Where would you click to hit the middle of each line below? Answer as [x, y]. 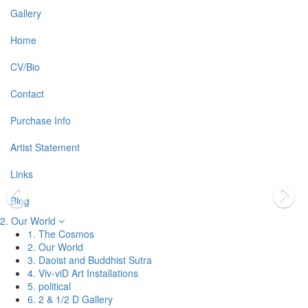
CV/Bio [25, 67]
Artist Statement [45, 147]
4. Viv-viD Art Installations [83, 273]
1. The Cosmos [61, 234]
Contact [27, 93]
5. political [49, 286]
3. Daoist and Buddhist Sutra [90, 260]
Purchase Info [41, 120]
